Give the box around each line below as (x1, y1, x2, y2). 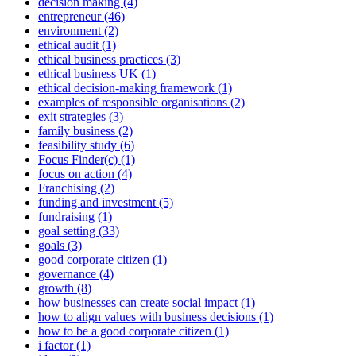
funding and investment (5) (38, 195, 173, 210)
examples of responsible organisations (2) (38, 95, 245, 110)
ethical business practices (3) (38, 52, 180, 67)
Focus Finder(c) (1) (38, 153, 135, 167)
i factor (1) (38, 339, 91, 353)
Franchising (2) (38, 181, 114, 195)
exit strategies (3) (38, 110, 123, 124)
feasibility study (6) (38, 138, 134, 153)
